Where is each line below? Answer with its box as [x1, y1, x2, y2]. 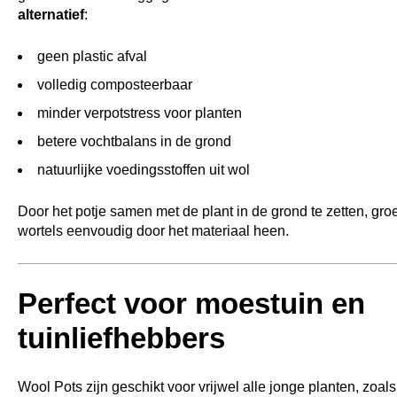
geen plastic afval [37, 48, 147, 64]
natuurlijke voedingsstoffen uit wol [37, 161, 250, 177]
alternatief [18, 6, 84, 22]
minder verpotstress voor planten [37, 105, 242, 121]
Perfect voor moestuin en [18, 286, 365, 320]
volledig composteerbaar [37, 76, 192, 92]
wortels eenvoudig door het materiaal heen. [18, 222, 289, 238]
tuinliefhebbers [18, 321, 225, 354]
